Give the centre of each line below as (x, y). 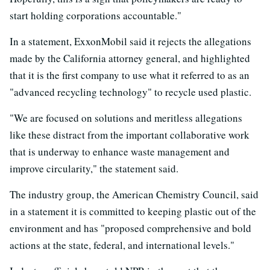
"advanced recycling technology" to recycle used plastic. (130, 92)
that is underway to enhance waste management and (120, 152)
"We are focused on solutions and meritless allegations (126, 118)
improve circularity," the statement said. (94, 168)
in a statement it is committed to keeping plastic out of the (133, 211)
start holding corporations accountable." (96, 15)
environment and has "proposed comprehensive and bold (130, 228)
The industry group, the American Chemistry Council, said (134, 194)
